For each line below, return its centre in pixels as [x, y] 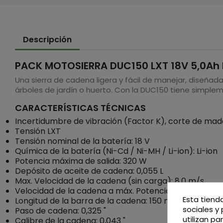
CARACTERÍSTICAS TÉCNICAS [80, 108]
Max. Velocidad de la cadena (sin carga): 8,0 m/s [110, 181]
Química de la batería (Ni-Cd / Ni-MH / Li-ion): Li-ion [116, 151]
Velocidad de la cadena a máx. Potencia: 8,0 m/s [109, 191]
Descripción [47, 40]
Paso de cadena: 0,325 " [60, 211]
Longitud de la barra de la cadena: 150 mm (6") [106, 201]
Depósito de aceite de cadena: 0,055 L [89, 171]
